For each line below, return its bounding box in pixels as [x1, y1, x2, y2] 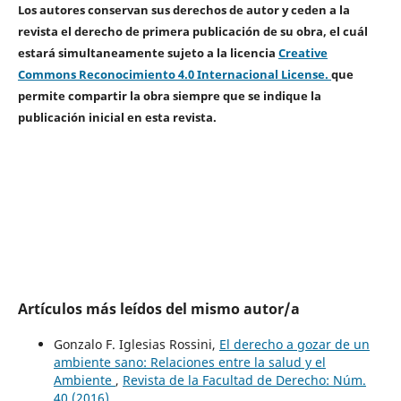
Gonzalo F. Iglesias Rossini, [53, 336, 219, 354]
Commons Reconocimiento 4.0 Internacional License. [17, 66, 331, 83]
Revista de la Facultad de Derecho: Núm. [122, 371, 366, 389]
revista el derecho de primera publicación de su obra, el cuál [17, 23, 368, 40]
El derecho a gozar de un [218, 336, 370, 354]
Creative [277, 45, 328, 62]
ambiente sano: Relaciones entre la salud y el [53, 354, 326, 371]
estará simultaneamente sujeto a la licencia [17, 45, 278, 62]
